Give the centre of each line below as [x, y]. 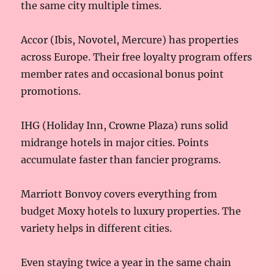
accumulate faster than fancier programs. [121, 159]
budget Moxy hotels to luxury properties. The [131, 211]
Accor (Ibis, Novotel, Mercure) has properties [130, 39]
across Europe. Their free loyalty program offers [137, 57]
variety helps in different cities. [97, 228]
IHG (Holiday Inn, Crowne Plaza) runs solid [125, 125]
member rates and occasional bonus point [123, 74]
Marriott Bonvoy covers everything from [119, 194]
